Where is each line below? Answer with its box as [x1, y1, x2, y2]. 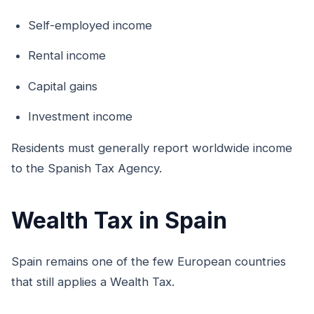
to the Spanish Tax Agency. [11, 161, 162, 176]
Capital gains [28, 78, 97, 93]
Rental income [28, 48, 106, 63]
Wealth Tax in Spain [11, 207, 227, 235]
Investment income [28, 109, 132, 124]
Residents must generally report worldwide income [11, 141, 292, 156]
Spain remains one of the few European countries [11, 254, 286, 269]
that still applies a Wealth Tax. [11, 275, 175, 289]
